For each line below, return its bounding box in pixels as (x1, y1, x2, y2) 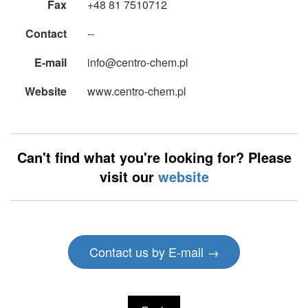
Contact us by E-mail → (89, 243, 219, 261)
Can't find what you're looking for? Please (16, 147, 291, 168)
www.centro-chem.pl (87, 83, 186, 100)
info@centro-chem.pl (87, 54, 188, 71)
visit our (99, 166, 158, 187)
